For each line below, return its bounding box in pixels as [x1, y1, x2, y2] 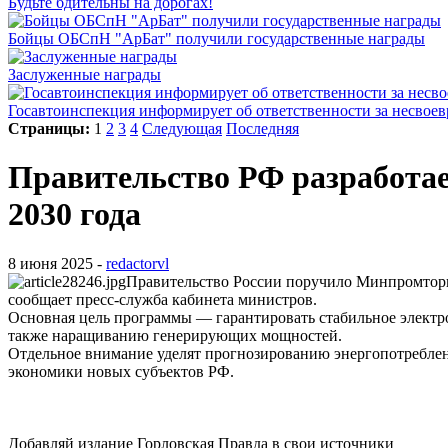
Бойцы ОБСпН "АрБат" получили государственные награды [8, 30, 425, 47]
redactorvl [106, 254, 169, 272]
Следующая [142, 120, 222, 137]
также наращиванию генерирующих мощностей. [8, 326, 342, 344]
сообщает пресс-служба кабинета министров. [8, 290, 317, 308]
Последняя [226, 120, 299, 137]
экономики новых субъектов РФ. [8, 362, 234, 380]
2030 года [8, 196, 141, 233]
